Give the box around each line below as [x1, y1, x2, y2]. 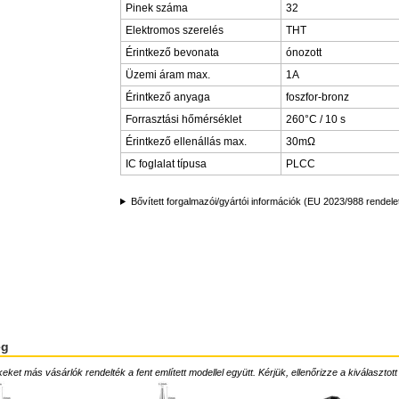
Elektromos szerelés [126, 24, 224, 37]
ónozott [286, 46, 322, 59]
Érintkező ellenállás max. [126, 135, 247, 148]
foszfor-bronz [286, 91, 349, 103]
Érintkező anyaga [126, 91, 210, 103]
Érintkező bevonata [126, 46, 219, 59]
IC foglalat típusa [126, 158, 207, 170]
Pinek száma [126, 2, 188, 14]
